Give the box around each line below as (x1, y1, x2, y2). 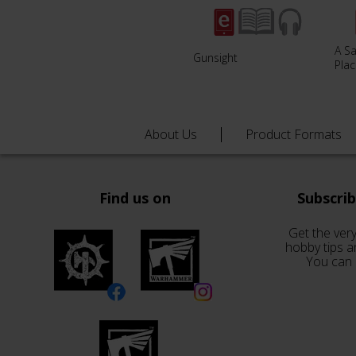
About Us (145, 126, 197, 143)
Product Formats (246, 126, 342, 143)
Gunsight (193, 49, 238, 65)
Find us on (99, 188, 171, 207)
